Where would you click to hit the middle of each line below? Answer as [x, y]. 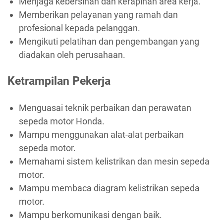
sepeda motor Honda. [61, 121]
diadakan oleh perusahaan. [72, 55]
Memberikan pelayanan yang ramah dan [98, 14]
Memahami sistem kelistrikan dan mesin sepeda [114, 161]
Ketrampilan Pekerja [59, 81]
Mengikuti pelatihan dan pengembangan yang [109, 41]
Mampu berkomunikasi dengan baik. [90, 215]
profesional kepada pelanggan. [79, 28]
